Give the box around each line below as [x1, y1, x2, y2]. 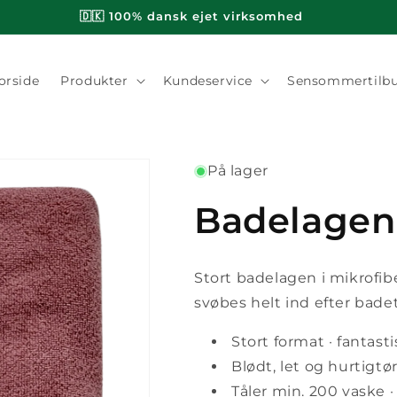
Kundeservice [162, 73, 253, 89]
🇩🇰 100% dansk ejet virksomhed [80, 9, 304, 23]
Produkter [60, 73, 128, 89]
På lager [207, 162, 269, 179]
